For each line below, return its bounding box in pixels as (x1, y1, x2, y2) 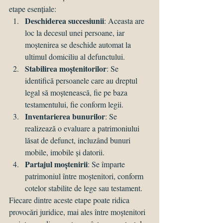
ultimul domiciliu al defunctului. (25, 51, 125, 62)
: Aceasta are (104, 15, 146, 26)
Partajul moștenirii (25, 158, 88, 170)
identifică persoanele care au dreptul (25, 75, 139, 86)
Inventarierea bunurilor (25, 111, 105, 122)
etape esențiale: (9, 3, 56, 14)
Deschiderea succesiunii (25, 15, 104, 27)
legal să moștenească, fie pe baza (25, 87, 129, 98)
